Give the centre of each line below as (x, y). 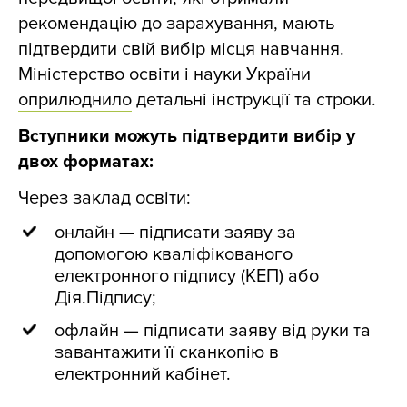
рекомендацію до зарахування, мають (176, 24)
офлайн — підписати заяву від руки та (213, 331)
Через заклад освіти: (104, 198)
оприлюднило (75, 100)
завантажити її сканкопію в (167, 352)
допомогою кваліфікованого (174, 254)
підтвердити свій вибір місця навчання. (181, 49)
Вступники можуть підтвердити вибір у (187, 136)
